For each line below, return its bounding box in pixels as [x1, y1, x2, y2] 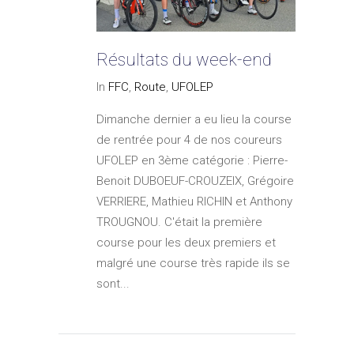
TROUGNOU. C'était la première [96, 215, 262, 230]
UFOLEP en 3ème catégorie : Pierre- [96, 153, 288, 168]
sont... [96, 277, 130, 292]
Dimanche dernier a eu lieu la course [96, 112, 292, 127]
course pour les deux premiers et [96, 235, 276, 250]
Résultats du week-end [96, 50, 272, 70]
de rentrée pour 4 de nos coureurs [96, 133, 282, 148]
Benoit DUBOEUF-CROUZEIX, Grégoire [96, 174, 294, 189]
